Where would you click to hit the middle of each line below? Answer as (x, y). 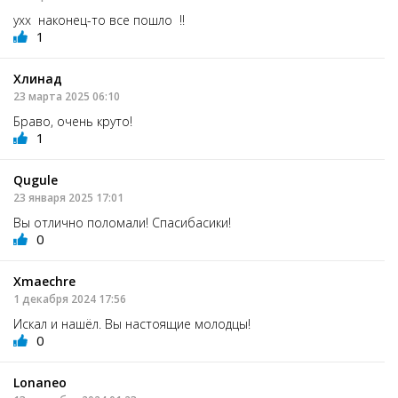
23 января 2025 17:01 (68, 197)
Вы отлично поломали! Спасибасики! (126, 222)
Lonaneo (40, 382)
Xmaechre (44, 281)
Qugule (36, 179)
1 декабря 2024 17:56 (70, 298)
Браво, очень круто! (76, 121)
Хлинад (38, 78)
